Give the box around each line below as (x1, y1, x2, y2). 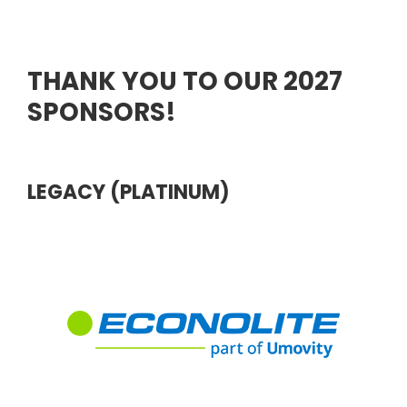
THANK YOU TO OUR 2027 (27, 63, 342, 99)
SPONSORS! (27, 94, 176, 130)
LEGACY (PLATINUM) (27, 178, 230, 207)
